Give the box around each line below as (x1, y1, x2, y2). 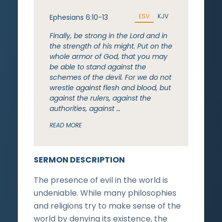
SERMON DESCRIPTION (34, 154, 125, 166)
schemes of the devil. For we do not (50, 72, 171, 82)
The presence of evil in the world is (34, 174, 168, 186)
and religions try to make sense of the (34, 200, 181, 212)
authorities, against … (50, 103, 120, 113)
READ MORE (50, 120, 82, 129)
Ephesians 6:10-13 (50, 12, 108, 22)
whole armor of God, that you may (50, 51, 167, 61)
